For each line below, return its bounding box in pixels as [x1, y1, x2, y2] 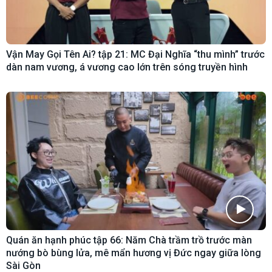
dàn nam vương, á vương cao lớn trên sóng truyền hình [6, 61, 248, 73]
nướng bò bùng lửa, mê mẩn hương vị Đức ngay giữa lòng [6, 246, 261, 259]
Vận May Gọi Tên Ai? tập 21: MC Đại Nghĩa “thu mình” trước [6, 49, 265, 61]
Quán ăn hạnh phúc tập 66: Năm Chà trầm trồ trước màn [6, 234, 252, 246]
